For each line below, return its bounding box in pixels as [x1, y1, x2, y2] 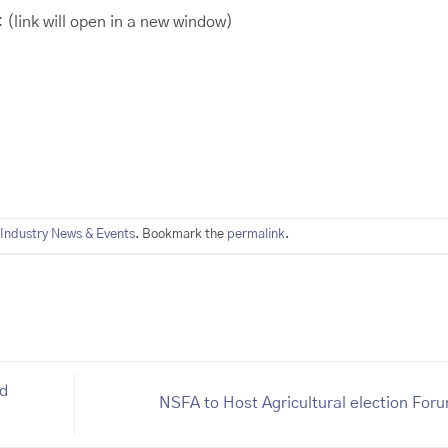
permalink [227, 227, 285, 241]
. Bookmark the [135, 227, 227, 241]
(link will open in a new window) [3, 14, 233, 31]
